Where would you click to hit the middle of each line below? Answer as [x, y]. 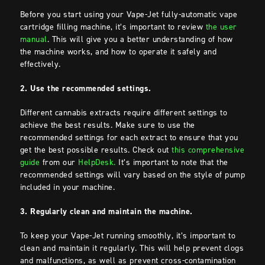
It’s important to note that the [172, 162]
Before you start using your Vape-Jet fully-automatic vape [129, 14]
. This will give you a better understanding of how [140, 39]
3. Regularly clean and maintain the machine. [106, 211]
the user [221, 27]
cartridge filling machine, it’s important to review [113, 27]
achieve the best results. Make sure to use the [107, 125]
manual [33, 39]
